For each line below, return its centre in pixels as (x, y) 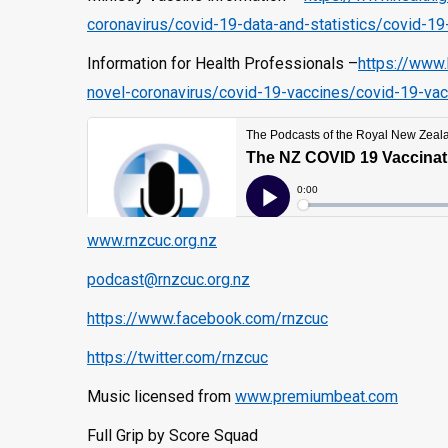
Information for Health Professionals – (222, 63)
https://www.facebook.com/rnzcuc (207, 318)
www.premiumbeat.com (316, 396)
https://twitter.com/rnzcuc (177, 357)
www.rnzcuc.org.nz (152, 240)
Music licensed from (161, 396)
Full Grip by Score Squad (172, 435)
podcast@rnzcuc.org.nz (168, 279)
